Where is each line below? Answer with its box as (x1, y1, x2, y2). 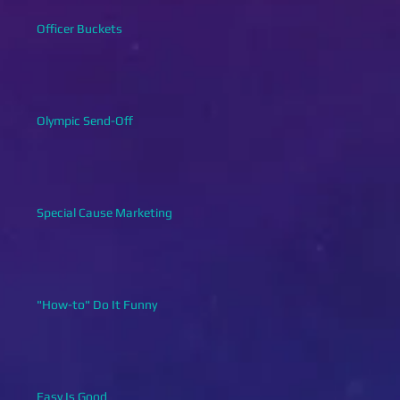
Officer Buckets (37, 21, 122, 36)
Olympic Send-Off (37, 112, 133, 128)
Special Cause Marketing (37, 204, 172, 220)
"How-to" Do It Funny (37, 296, 157, 312)
